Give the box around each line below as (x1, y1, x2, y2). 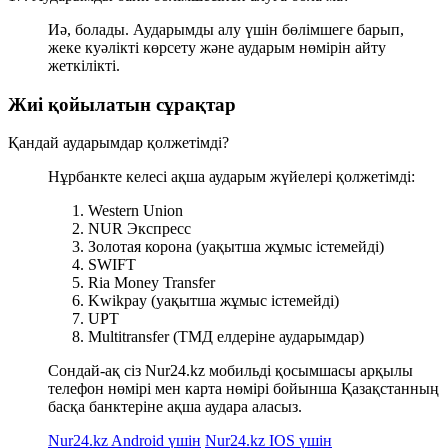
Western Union (88, 202, 183, 220)
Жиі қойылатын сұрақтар (8, 93, 236, 115)
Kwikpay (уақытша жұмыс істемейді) (88, 292, 343, 310)
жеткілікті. (48, 56, 120, 74)
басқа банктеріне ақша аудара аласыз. (48, 398, 302, 416)
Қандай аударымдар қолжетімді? (8, 134, 229, 152)
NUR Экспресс (88, 220, 191, 238)
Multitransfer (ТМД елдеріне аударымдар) (88, 328, 364, 346)
